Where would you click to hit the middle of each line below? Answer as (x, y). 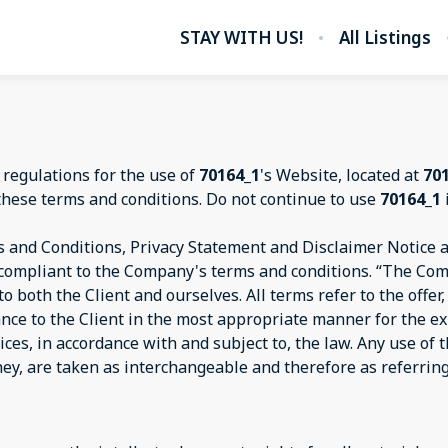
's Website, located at (341, 174)
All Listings (385, 37)
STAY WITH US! (241, 37)
